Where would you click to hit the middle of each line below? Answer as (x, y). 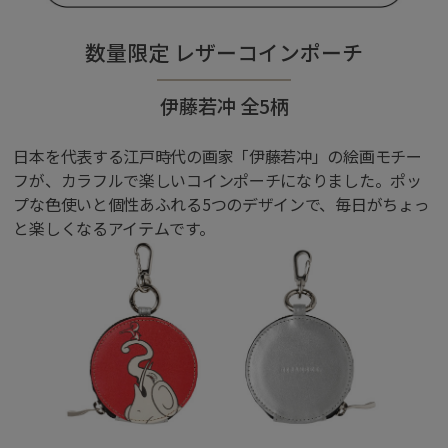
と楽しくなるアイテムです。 (114, 227)
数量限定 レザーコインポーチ (224, 51)
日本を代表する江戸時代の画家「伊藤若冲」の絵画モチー (217, 155)
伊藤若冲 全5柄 (224, 105)
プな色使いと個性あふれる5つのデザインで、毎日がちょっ (221, 203)
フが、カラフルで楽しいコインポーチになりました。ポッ (217, 179)
